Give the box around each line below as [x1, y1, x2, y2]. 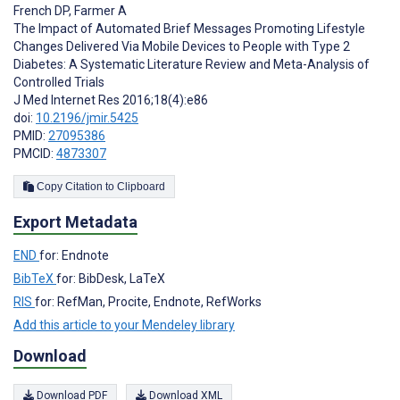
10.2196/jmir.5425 [36, 111, 138, 126]
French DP [13, 4, 69, 19]
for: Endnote [39, 248, 109, 263]
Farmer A [71, 4, 127, 19]
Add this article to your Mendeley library [13, 318, 235, 333]
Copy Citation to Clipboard [117, 180, 165, 194]
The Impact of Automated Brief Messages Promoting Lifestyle [13, 21, 365, 37]
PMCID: [13, 146, 56, 162]
